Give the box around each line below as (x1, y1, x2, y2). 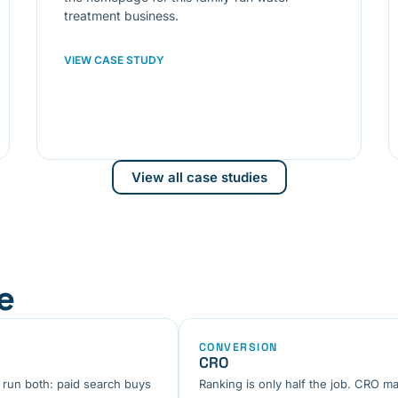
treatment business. (63, 7, 179, 23)
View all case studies (131, 168, 267, 186)
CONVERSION (198, 339, 278, 354)
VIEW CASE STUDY (63, 52, 164, 67)
